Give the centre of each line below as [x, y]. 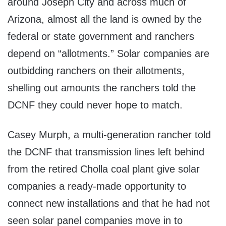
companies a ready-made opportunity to [97, 186]
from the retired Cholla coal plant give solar [104, 169]
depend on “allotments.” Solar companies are [108, 54]
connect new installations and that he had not [109, 204]
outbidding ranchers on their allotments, [96, 71]
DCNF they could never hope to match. [95, 105]
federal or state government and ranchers [101, 37]
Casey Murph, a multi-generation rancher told [109, 135]
